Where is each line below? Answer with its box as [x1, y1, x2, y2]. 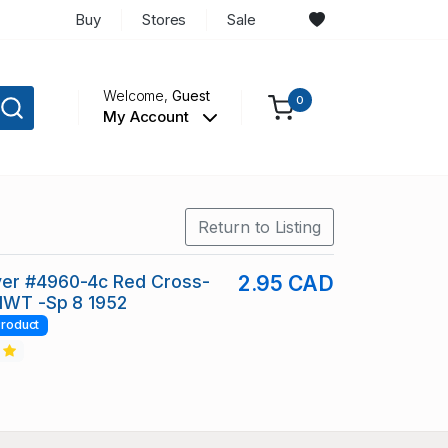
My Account [102, 107, 193, 127]
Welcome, [102, 87, 173, 105]
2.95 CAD [237, 271, 334, 297]
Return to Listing [198, 217, 321, 238]
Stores [141, 9, 187, 29]
